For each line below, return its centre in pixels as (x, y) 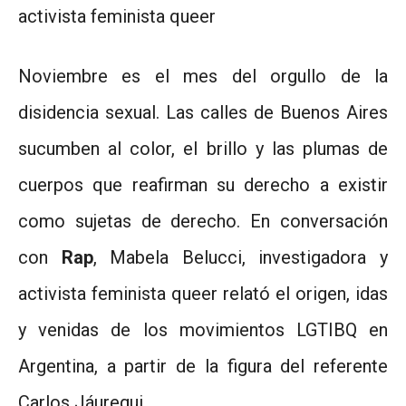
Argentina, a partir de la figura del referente (203, 366)
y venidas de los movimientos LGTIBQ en (203, 329)
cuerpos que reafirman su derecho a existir (203, 184)
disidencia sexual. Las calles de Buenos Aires (203, 112)
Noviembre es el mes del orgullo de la (203, 76)
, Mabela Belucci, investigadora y (241, 257)
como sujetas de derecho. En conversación (203, 221)
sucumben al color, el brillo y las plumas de (203, 148)
